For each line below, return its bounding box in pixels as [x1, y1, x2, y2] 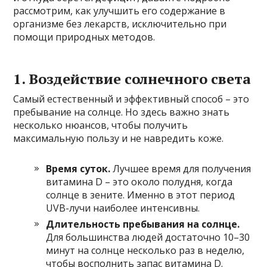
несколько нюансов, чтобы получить [13, 118, 188, 132]
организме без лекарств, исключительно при [13, 17, 227, 30]
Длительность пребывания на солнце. [46, 217, 240, 231]
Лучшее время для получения [110, 162, 252, 175]
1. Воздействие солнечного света [13, 69, 252, 88]
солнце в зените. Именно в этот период [46, 188, 235, 201]
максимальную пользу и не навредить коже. [13, 131, 224, 145]
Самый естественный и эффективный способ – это [13, 92, 250, 105]
